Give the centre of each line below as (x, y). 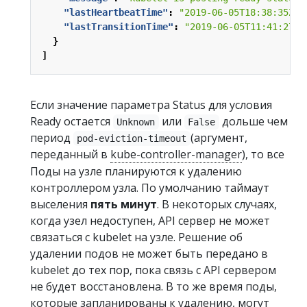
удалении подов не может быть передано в (149, 254)
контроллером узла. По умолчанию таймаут (150, 188)
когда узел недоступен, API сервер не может (150, 221)
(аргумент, (219, 138)
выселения (60, 204)
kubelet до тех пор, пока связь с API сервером (153, 270)
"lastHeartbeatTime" (116, 12)
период (52, 138)
